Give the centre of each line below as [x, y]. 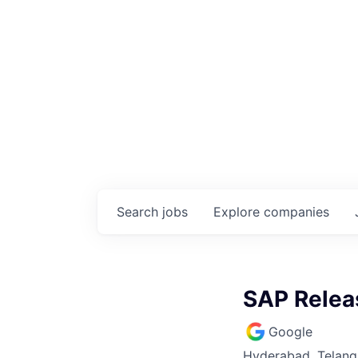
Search [139, 211]
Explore [239, 211]
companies [296, 211]
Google [290, 331]
